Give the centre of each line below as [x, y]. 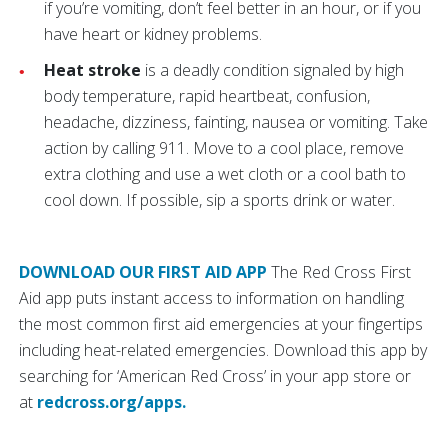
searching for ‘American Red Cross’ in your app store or [215, 376]
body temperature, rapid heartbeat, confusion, [207, 96]
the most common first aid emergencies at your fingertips [221, 324]
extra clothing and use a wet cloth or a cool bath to [225, 174]
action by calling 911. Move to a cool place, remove [224, 148]
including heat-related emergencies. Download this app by [223, 350]
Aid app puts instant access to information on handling [211, 298]
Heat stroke [92, 70]
